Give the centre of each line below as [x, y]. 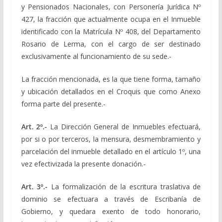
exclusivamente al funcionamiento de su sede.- [96, 56]
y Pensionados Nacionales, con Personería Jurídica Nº [111, 6]
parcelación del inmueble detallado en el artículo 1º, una [111, 151]
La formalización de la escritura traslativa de [124, 186]
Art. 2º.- [36, 126]
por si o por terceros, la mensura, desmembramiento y [111, 139]
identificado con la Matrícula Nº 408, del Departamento [111, 31]
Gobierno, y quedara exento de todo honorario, [111, 211]
